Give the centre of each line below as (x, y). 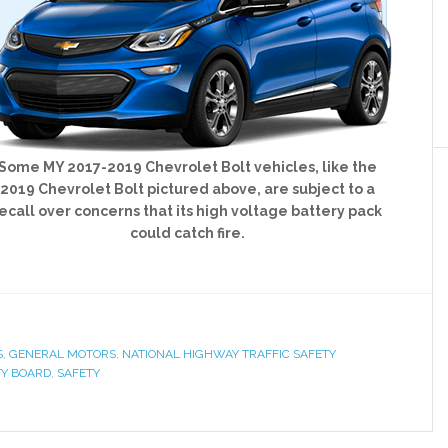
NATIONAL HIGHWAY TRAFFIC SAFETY (229, 354)
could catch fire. (187, 233)
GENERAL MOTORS (62, 354)
